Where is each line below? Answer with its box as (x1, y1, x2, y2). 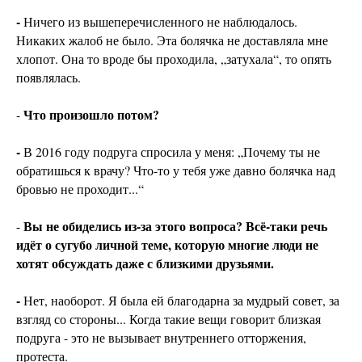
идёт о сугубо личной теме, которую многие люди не (16, 235, 318, 255)
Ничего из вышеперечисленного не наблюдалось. (23, 13, 297, 31)
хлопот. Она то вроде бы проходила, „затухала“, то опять (16, 50, 331, 68)
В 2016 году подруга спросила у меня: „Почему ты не (23, 143, 320, 161)
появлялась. (16, 69, 81, 86)
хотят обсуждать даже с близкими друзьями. (16, 254, 274, 273)
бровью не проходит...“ (16, 180, 144, 198)
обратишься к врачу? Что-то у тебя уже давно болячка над (16, 162, 335, 179)
